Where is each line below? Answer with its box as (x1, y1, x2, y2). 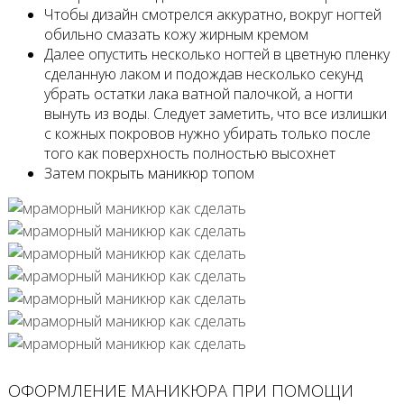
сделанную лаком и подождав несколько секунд (43, 63, 363, 84)
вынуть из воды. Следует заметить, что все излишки (43, 103, 387, 124)
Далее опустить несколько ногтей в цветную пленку (43, 43, 390, 64)
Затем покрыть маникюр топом (43, 162, 254, 183)
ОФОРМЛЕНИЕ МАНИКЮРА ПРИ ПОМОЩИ (7, 379, 353, 402)
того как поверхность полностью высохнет (43, 142, 335, 163)
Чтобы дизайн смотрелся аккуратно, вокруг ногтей (43, 4, 381, 24)
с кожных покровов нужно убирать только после (43, 123, 371, 143)
